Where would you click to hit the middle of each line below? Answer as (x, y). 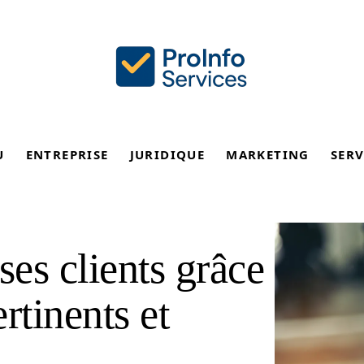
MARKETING (268, 154)
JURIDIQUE (167, 154)
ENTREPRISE (67, 154)
